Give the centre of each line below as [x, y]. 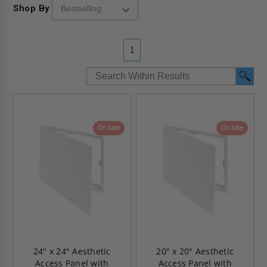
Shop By [31, 8]
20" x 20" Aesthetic [195, 251]
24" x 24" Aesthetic [72, 251]
